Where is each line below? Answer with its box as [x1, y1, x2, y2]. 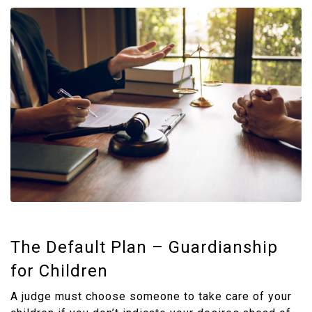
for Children [10, 260, 108, 281]
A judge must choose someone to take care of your [10, 289, 292, 303]
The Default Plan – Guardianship [10, 237, 278, 257]
